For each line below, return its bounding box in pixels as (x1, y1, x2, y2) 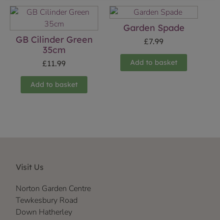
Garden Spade (123, 22, 185, 34)
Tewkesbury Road (16, 194, 78, 206)
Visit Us (16, 162, 44, 172)
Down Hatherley (16, 206, 72, 218)
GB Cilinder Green (15, 34, 93, 46)
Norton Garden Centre (16, 183, 91, 194)
